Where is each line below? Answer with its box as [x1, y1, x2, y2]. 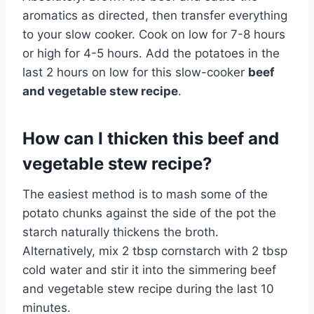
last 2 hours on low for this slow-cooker [22, 64, 248, 79]
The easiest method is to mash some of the [22, 186, 268, 201]
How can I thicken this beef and [22, 128, 279, 149]
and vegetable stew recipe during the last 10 [22, 281, 274, 296]
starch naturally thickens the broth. [22, 224, 219, 239]
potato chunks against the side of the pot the [22, 205, 276, 220]
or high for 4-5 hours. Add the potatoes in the [22, 46, 280, 60]
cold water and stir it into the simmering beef [22, 262, 276, 277]
